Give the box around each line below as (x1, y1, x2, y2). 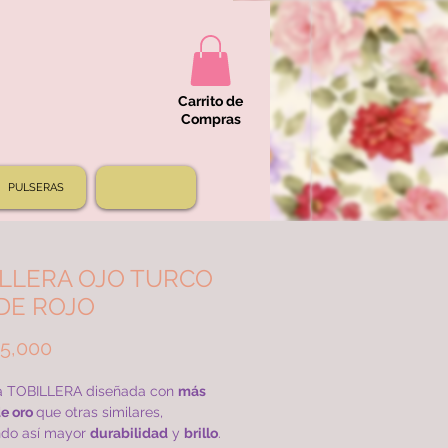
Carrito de (178, 93, 243, 110)
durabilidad (89, 425, 168, 442)
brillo (183, 425, 218, 442)
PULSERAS (8, 181, 64, 195)
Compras (180, 111, 241, 128)
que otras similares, (35, 404, 163, 421)
